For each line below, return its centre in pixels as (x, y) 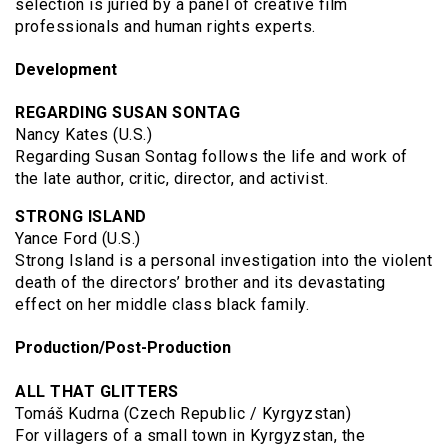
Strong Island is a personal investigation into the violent (223, 261)
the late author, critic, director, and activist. (171, 179)
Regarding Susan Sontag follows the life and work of (211, 157)
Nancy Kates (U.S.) (83, 135)
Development (66, 69)
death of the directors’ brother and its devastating (200, 283)
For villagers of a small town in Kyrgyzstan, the (190, 435)
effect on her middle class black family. (162, 305)
